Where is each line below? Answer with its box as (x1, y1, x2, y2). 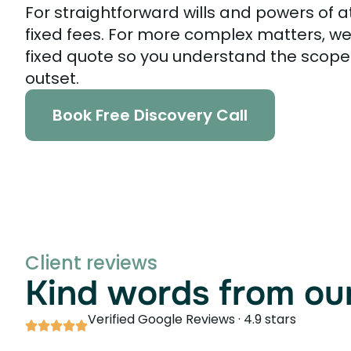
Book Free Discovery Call (52, 103, 248, 126)
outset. (25, 67, 79, 89)
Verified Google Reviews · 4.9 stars (88, 309, 296, 328)
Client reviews (25, 249, 157, 276)
